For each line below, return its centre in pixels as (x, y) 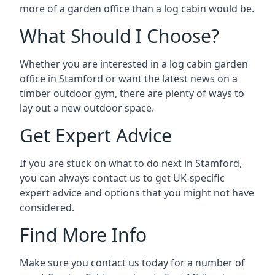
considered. (47, 207)
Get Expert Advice (96, 135)
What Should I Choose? (119, 36)
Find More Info (83, 234)
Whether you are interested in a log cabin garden (134, 64)
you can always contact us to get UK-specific (122, 178)
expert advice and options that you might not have (137, 192)
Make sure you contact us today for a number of (132, 262)
